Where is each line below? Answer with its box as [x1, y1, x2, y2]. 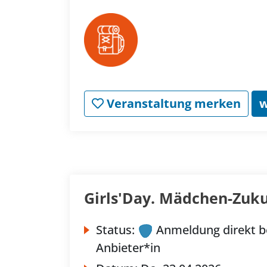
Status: [96, 222, 135, 238]
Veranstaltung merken [104, 95, 241, 111]
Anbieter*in [96, 240, 160, 256]
